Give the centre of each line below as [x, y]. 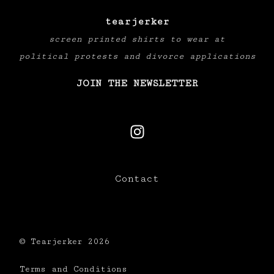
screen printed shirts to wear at [137, 39]
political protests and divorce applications [137, 56]
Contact [137, 179]
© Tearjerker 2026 [65, 242]
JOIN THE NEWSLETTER [137, 83]
